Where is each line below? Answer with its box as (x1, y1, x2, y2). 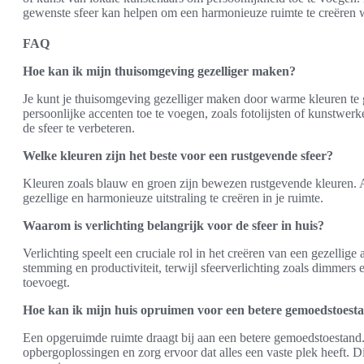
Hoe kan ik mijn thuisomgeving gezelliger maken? (23, 63, 296, 78)
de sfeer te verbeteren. (23, 120, 135, 135)
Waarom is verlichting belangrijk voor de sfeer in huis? (23, 218, 324, 232)
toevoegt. (23, 275, 70, 289)
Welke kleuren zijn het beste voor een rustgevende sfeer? (23, 148, 333, 162)
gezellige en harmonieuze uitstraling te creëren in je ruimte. (23, 190, 323, 205)
